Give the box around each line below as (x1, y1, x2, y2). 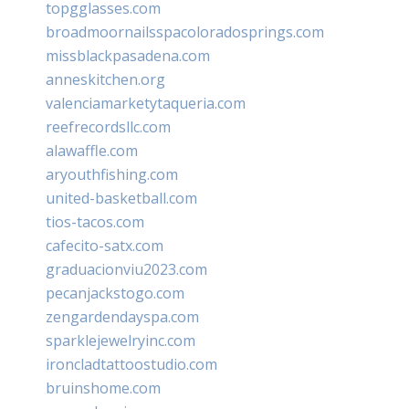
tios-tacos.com (46, 211, 144, 232)
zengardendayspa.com (46, 306, 199, 327)
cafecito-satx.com (46, 235, 163, 256)
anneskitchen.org (46, 68, 165, 89)
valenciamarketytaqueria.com (46, 92, 246, 113)
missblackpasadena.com (46, 45, 210, 66)
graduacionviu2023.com (46, 258, 207, 279)
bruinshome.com (46, 377, 161, 398)
